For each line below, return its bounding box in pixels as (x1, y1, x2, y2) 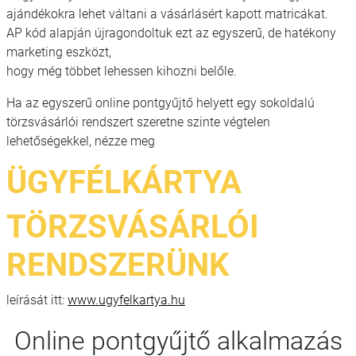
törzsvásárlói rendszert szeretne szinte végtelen (6, 114, 270, 130)
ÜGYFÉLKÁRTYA (6, 163, 242, 201)
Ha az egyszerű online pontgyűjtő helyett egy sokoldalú (6, 95, 315, 110)
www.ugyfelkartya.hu (68, 292, 185, 308)
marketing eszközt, (6, 44, 111, 60)
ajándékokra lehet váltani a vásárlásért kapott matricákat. (6, 6, 328, 21)
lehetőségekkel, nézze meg (6, 133, 155, 149)
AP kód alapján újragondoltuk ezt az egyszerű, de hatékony (6, 25, 336, 41)
